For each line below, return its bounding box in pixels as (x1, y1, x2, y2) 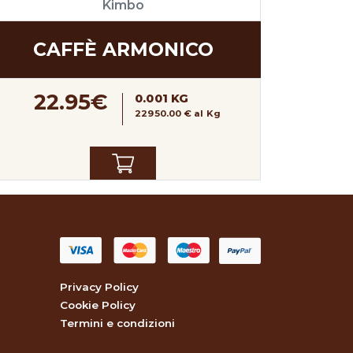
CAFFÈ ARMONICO (32, 38, 214, 61)
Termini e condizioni (60, 316, 175, 329)
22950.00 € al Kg (135, 108, 221, 120)
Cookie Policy (60, 298, 136, 311)
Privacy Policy (60, 280, 139, 293)
